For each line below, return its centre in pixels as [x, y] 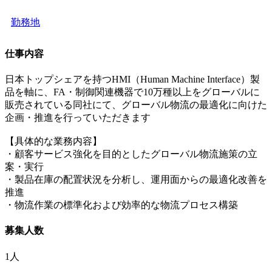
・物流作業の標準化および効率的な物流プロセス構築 [121, 205]
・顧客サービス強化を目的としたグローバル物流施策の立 [131, 154]
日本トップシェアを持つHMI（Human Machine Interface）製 [132, 80]
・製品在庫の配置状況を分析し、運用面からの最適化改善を [136, 180]
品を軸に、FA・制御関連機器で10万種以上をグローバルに [132, 92]
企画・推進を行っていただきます [78, 118]
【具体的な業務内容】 [53, 141]
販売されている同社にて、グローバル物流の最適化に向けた [136, 105]
